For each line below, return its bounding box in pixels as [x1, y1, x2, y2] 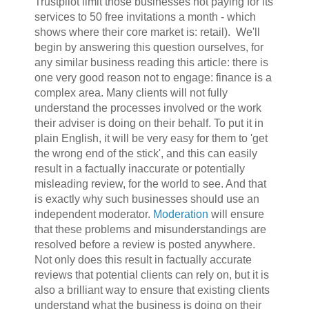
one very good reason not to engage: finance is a [34, 72, 272, 84]
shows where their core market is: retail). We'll [34, 26, 260, 39]
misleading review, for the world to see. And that [34, 178, 266, 190]
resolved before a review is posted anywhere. [34, 239, 255, 251]
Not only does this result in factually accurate [34, 254, 252, 266]
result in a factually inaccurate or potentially [34, 163, 245, 175]
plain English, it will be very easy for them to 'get [34, 132, 268, 145]
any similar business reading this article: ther [34, 57, 251, 69]
